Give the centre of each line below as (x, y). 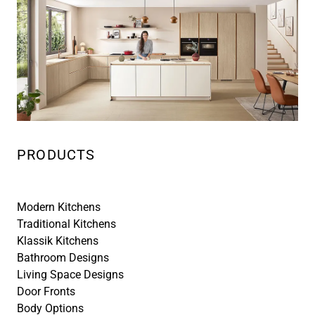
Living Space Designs (70, 275)
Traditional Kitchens (66, 224)
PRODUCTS (56, 155)
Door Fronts (46, 292)
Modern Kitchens (59, 207)
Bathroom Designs (63, 258)
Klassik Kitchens (58, 241)
